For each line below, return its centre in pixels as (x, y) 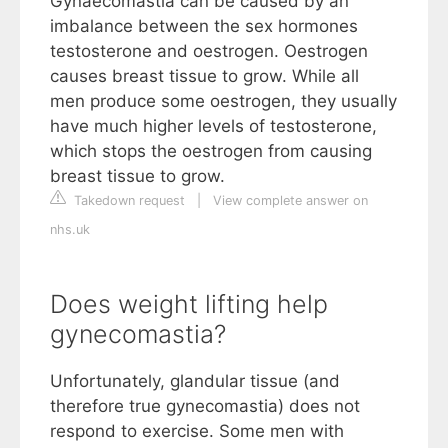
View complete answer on (290, 200)
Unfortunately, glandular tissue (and (195, 380)
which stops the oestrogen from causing (211, 150)
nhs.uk (70, 229)
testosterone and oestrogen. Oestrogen (209, 50)
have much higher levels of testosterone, (213, 125)
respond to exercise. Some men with (197, 430)
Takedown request (127, 200)
